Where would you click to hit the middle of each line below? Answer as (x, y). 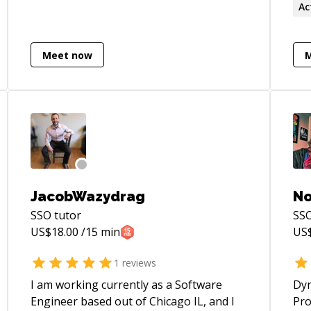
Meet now (67, 55)
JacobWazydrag (87, 196)
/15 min (99, 232)
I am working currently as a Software (126, 285)
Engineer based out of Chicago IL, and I (132, 301)
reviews (137, 262)
